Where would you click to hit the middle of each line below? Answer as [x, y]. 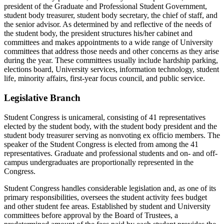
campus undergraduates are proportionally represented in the [99, 162]
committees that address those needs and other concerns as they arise [111, 51]
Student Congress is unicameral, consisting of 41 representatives [105, 117]
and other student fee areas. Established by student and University [107, 206]
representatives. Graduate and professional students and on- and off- [111, 153]
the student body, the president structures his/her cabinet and [98, 33]
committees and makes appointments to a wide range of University [108, 42]
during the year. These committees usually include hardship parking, [111, 60]
